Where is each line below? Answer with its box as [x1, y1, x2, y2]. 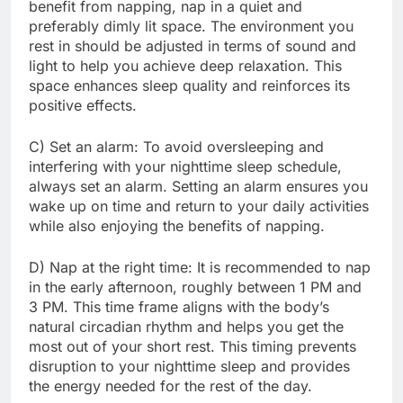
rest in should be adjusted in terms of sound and [29, 37, 356, 56]
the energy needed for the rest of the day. [29, 377, 312, 396]
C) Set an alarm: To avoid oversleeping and [29, 138, 324, 157]
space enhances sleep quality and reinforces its [29, 76, 350, 95]
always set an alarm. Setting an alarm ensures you [29, 177, 368, 196]
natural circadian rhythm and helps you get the [29, 318, 344, 336]
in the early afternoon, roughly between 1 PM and [29, 278, 362, 297]
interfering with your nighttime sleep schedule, [29, 157, 342, 176]
